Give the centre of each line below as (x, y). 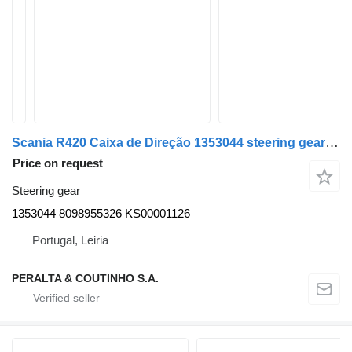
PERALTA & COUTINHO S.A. (85, 278)
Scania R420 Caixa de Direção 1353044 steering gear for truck (332, 143)
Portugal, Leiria (70, 240)
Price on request (58, 163)
